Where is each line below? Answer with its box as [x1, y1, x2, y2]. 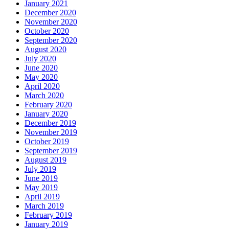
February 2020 [25, 100, 72, 109]
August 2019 [25, 155, 66, 165]
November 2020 [25, 17, 77, 27]
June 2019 [25, 174, 58, 183]
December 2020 [25, 8, 76, 17]
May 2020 [25, 73, 58, 82]
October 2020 [25, 27, 69, 36]
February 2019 [25, 211, 72, 220]
